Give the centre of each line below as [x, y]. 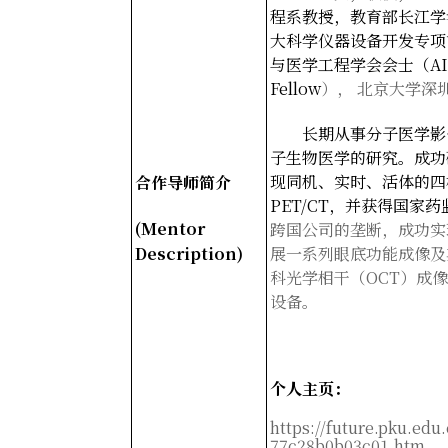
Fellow [295, 88]
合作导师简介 [183, 182]
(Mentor [170, 228]
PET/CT [299, 205]
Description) [189, 253]
